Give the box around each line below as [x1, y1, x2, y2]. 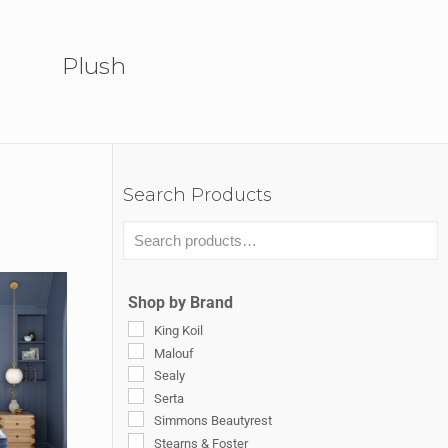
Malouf [154, 345, 194, 361]
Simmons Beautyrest [154, 413, 272, 429]
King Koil [154, 323, 203, 338]
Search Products [123, 184, 272, 206]
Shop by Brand [128, 293, 233, 312]
